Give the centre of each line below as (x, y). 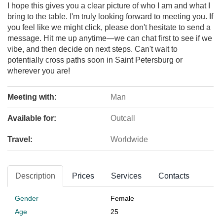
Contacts (174, 176)
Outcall (123, 118)
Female (122, 199)
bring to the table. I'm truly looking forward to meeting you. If (110, 17)
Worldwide (129, 140)
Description (35, 176)
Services (126, 176)
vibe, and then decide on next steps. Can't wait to (92, 49)
